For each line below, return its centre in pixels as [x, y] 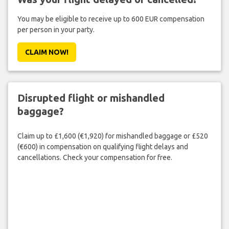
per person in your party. [56, 29]
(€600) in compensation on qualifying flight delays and [102, 147]
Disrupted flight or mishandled [91, 98]
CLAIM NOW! [47, 52]
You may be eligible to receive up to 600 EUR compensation [111, 19]
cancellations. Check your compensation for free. [95, 158]
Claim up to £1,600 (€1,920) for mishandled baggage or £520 [112, 136]
